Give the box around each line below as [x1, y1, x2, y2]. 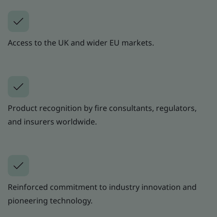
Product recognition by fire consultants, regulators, [8, 102, 197, 113]
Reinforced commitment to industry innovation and [8, 181, 197, 192]
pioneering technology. [8, 195, 93, 206]
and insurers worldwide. [8, 116, 97, 127]
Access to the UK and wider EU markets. [8, 37, 154, 48]
